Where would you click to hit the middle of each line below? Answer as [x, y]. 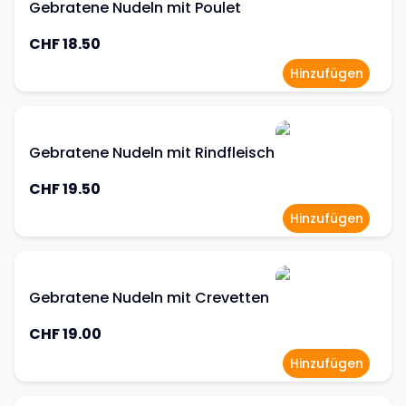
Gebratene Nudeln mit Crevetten [149, 298]
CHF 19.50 [65, 189]
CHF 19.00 [65, 334]
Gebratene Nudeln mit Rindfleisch [152, 153]
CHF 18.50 [65, 44]
